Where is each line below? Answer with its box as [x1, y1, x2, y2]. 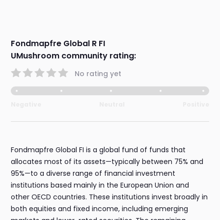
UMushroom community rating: [11, 50, 137, 62]
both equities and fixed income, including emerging [11, 204, 189, 214]
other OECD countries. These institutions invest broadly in [11, 192, 208, 202]
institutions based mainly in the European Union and [11, 180, 190, 191]
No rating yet [75, 68, 122, 79]
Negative [11, 100, 42, 109]
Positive [182, 100, 209, 109]
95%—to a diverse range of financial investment [11, 168, 176, 179]
